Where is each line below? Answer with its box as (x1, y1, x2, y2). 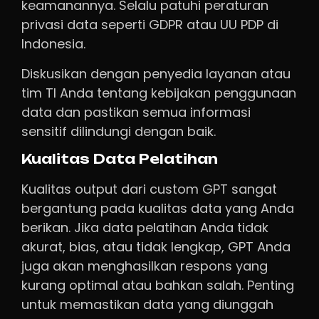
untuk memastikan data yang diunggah (21, 295, 273, 313)
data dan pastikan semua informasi (21, 103, 251, 121)
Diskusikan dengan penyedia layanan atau (21, 64, 291, 83)
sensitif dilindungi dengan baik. (21, 122, 216, 140)
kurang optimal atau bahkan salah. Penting (21, 276, 294, 294)
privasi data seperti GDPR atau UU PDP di (21, 16, 278, 34)
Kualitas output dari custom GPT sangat (21, 179, 277, 198)
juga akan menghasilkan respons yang (21, 256, 268, 275)
